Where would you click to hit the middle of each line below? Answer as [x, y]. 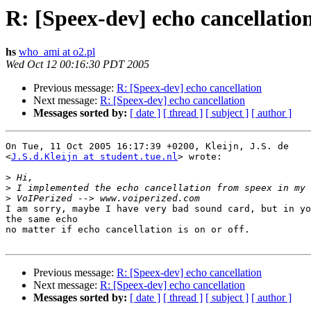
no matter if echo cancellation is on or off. [128, 230]
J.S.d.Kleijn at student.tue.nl [94, 157]
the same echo [42, 219]
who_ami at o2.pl [57, 52]
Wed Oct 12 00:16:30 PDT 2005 [77, 65]
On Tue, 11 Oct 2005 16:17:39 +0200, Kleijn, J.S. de [153, 146]
